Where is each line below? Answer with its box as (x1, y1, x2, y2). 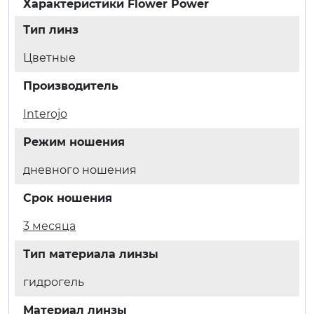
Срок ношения (23, 191, 112, 205)
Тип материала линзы (23, 247, 158, 261)
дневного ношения (23, 163, 137, 177)
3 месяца (23, 219, 76, 233)
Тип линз (23, 22, 78, 36)
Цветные (23, 50, 76, 64)
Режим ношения (23, 135, 125, 149)
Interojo (23, 107, 67, 121)
